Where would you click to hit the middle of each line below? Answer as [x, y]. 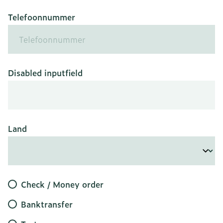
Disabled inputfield [45, 73]
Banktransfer [47, 204]
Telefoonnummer [42, 17]
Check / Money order [62, 184]
